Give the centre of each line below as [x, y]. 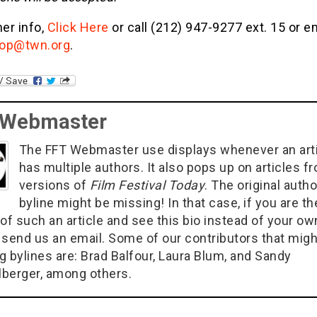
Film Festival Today [147, 185]
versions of [54, 185]
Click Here [78, 27]
